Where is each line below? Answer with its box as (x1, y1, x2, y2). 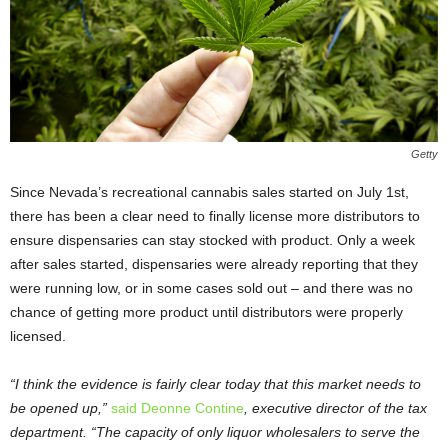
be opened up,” (10, 400, 111, 417)
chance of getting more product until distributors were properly (10, 304, 403, 321)
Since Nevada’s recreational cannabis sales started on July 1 (10, 184, 394, 201)
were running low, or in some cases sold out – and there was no (10, 280, 413, 297)
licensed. (10, 328, 66, 345)
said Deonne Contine (111, 400, 244, 417)
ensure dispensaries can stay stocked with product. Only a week (10, 232, 415, 249)
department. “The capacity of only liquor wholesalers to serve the (10, 424, 420, 441)
